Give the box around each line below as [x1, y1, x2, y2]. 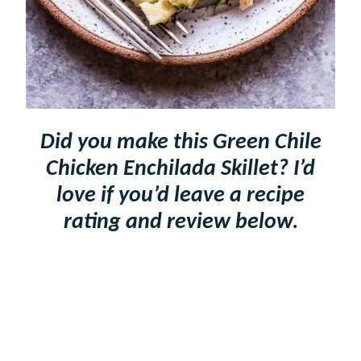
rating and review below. [63, 210, 298, 234]
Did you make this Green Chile [39, 131, 322, 154]
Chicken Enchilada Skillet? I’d [46, 157, 315, 180]
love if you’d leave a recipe [56, 184, 305, 207]
